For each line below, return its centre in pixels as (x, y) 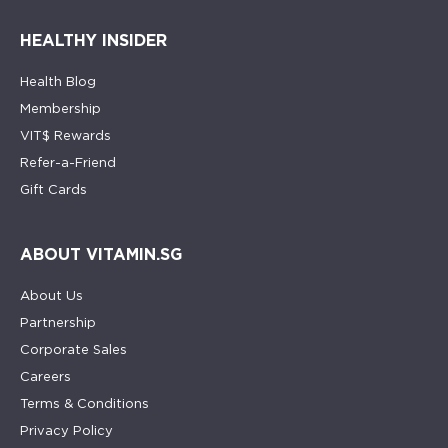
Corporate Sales (73, 349)
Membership (60, 108)
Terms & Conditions (84, 403)
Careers (45, 376)
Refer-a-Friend (68, 162)
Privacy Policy (66, 430)
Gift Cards (53, 189)
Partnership (58, 322)
